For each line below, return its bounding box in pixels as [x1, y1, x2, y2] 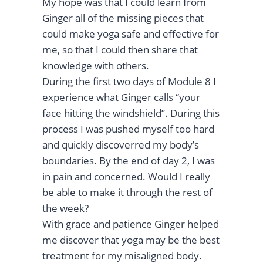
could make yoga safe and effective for [42, 27, 219, 41]
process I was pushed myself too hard [42, 122, 214, 136]
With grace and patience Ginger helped [42, 217, 219, 231]
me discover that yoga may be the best [42, 233, 220, 247]
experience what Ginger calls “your [42, 90, 200, 104]
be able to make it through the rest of [42, 186, 213, 200]
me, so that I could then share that [42, 43, 198, 57]
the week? [42, 201, 89, 215]
